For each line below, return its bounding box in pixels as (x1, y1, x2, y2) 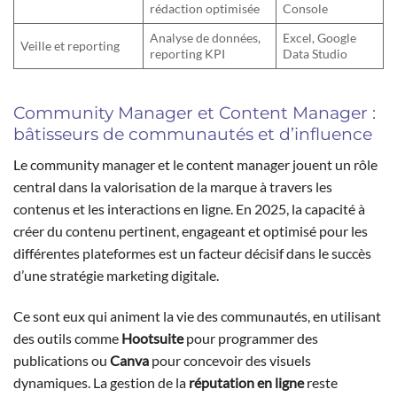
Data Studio (283, 46, 348, 62)
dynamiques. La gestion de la (13, 373, 189, 391)
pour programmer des (183, 329, 318, 346)
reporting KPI (150, 46, 226, 62)
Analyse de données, (150, 30, 261, 46)
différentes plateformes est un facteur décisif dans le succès (13, 244, 371, 261)
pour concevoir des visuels (149, 351, 311, 369)
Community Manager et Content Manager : (13, 102, 376, 124)
